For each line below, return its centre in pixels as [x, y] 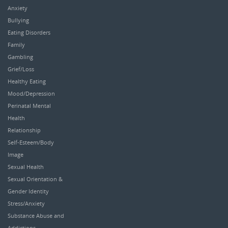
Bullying [18, 20]
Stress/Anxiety [26, 204]
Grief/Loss [21, 69]
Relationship [24, 130]
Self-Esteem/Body [31, 142]
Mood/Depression [31, 94]
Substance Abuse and [36, 216]
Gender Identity [28, 191]
